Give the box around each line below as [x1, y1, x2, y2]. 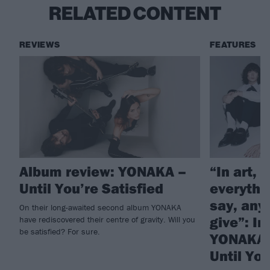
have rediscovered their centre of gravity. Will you [19, 213, 195, 225]
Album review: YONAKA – [19, 162, 186, 180]
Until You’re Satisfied [19, 178, 163, 197]
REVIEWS [19, 40, 60, 51]
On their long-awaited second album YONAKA [19, 201, 181, 213]
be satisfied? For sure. [19, 225, 100, 237]
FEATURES [210, 40, 256, 51]
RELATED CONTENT [49, 3, 221, 25]
